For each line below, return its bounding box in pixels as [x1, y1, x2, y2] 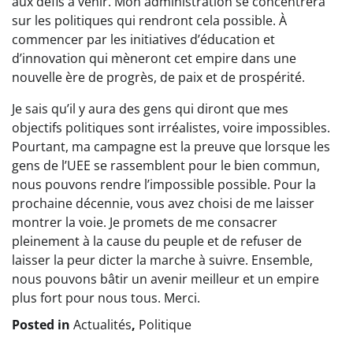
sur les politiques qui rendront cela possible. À [12, 12, 287, 30]
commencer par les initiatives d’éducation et [12, 31, 275, 49]
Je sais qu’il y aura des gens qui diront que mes [12, 100, 288, 118]
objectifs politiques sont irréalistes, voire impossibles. [12, 119, 330, 137]
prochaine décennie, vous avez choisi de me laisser [12, 195, 314, 213]
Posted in [12, 316, 73, 334]
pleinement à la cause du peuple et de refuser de [12, 232, 302, 251]
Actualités [73, 316, 132, 334]
